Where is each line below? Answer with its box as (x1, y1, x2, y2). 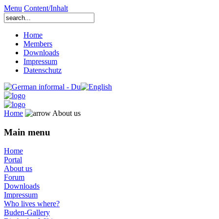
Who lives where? (4, 199, 60, 208)
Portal (4, 155, 22, 164)
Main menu (4, 127, 50, 137)
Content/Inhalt (24, 4, 68, 12)
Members (23, 40, 52, 48)
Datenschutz (23, 66, 62, 74)
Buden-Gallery (4, 208, 50, 217)
